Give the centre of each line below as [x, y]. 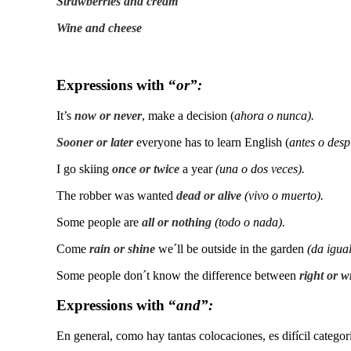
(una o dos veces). [260, 168]
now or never [108, 115]
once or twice [146, 168]
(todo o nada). [250, 222]
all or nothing [178, 222]
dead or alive [210, 195]
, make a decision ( [188, 115]
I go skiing [84, 168]
